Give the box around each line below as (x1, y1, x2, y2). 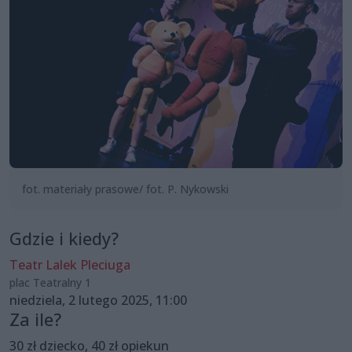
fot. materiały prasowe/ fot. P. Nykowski (22, 181, 229, 196)
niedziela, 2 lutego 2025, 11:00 (9, 291, 187, 309)
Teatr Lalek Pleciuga (9, 255, 130, 273)
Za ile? (9, 307, 61, 331)
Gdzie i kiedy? (9, 226, 119, 250)
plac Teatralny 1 (9, 274, 91, 290)
